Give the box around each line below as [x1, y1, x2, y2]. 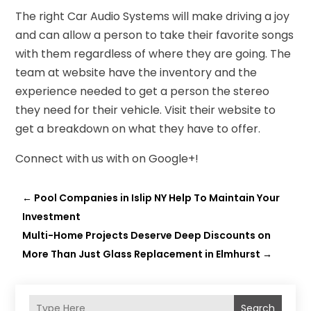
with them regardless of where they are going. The [15, 45, 292, 62]
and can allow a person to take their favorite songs [15, 26, 294, 43]
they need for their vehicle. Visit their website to [15, 101, 276, 118]
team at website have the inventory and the [15, 64, 258, 81]
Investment [22, 209, 81, 224]
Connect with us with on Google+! [15, 150, 199, 167]
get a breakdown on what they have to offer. [15, 120, 261, 137]
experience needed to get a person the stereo [15, 83, 270, 99]
